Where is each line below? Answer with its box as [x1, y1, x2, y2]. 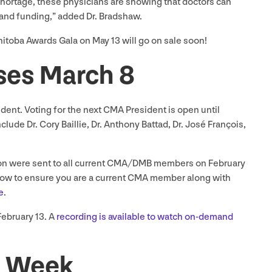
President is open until [124, 104, 220, 117]
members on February [152, 158, 245, 170]
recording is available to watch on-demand [56, 211, 233, 223]
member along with [148, 172, 231, 185]
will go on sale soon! [120, 35, 207, 47]
